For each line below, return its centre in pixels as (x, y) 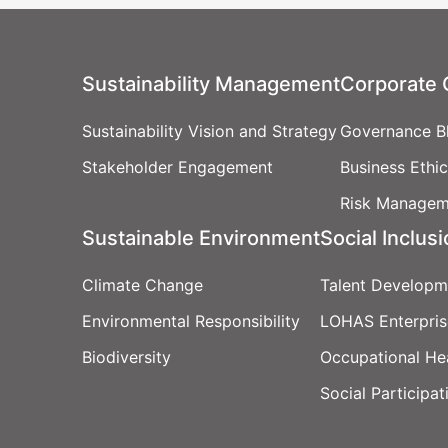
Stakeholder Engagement (177, 166)
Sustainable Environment (201, 237)
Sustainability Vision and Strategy (209, 130)
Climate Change (142, 284)
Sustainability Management (211, 83)
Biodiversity (126, 356)
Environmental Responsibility (191, 320)
